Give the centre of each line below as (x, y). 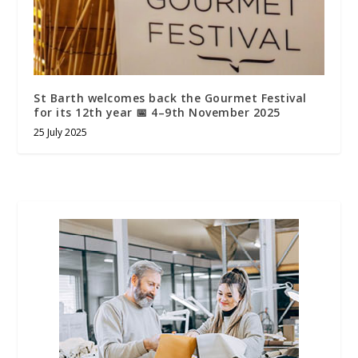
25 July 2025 (61, 132)
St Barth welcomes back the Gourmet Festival (170, 97)
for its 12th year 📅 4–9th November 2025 (157, 112)
